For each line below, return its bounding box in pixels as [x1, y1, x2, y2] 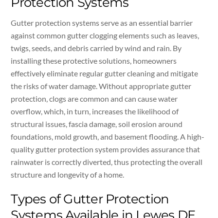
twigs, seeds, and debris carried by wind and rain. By [11, 43, 182, 53]
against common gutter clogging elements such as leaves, [11, 30, 200, 40]
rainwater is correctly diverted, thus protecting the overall [11, 157, 203, 166]
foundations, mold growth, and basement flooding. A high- [11, 131, 205, 141]
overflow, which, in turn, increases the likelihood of [11, 106, 179, 116]
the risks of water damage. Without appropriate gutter [11, 81, 192, 91]
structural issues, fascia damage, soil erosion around [11, 119, 183, 128]
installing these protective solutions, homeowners [11, 55, 177, 65]
